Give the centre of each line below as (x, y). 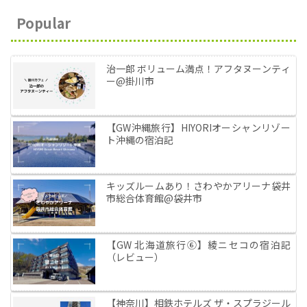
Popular (44, 23)
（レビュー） (135, 257)
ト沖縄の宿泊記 (139, 139)
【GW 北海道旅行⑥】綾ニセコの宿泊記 (198, 244)
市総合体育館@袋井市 (154, 198)
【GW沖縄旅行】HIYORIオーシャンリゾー (198, 127)
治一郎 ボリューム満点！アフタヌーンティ (198, 69)
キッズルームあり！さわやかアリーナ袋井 (198, 186)
